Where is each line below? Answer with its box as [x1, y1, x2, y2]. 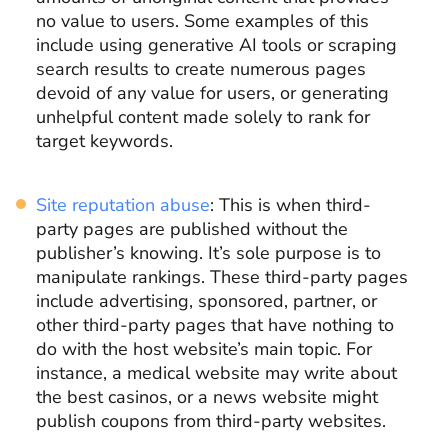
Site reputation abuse [36, 192, 210, 217]
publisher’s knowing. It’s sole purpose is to [36, 240, 381, 265]
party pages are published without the [36, 216, 348, 241]
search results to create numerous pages [36, 56, 366, 81]
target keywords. [36, 128, 173, 153]
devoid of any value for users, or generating [36, 80, 389, 105]
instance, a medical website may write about [36, 360, 397, 385]
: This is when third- [210, 192, 371, 217]
